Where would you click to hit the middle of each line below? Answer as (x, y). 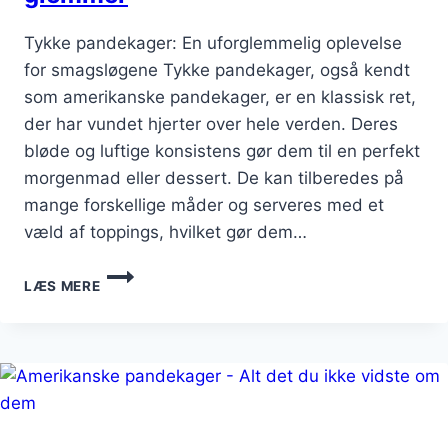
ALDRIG (127, 356)
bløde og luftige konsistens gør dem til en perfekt (222, 151)
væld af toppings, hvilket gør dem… (165, 232)
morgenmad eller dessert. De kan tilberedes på (214, 178)
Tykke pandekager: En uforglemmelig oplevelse (213, 43)
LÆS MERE (62, 286)
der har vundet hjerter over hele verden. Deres (211, 124)
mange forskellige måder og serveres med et (204, 205)
